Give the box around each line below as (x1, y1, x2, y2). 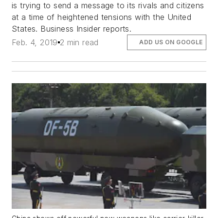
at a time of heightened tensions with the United (12, 12, 192, 22)
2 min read (59, 37, 99, 47)
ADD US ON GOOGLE (139, 38, 203, 46)
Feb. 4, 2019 (12, 37, 58, 47)
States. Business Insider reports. (12, 23, 132, 34)
